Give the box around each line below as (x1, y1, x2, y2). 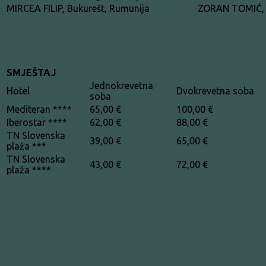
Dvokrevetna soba (176, 85, 254, 96)
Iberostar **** (7, 116, 67, 128)
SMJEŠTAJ (7, 66, 56, 78)
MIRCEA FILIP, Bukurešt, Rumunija (7, 2, 150, 14)
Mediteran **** (7, 103, 72, 115)
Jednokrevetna (90, 80, 153, 91)
